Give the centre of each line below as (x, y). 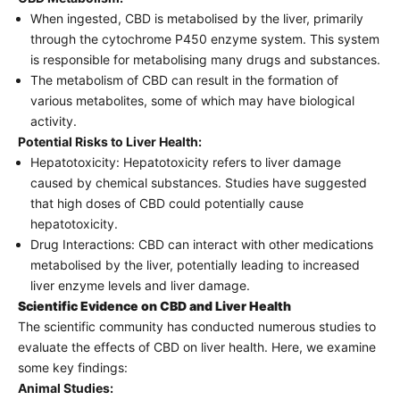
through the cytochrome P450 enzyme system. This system (205, 38)
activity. (54, 121)
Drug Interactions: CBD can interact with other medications (202, 244)
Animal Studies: (66, 387)
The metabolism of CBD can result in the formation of (184, 79)
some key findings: (73, 367)
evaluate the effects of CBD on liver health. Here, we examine (197, 346)
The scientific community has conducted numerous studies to (197, 326)
